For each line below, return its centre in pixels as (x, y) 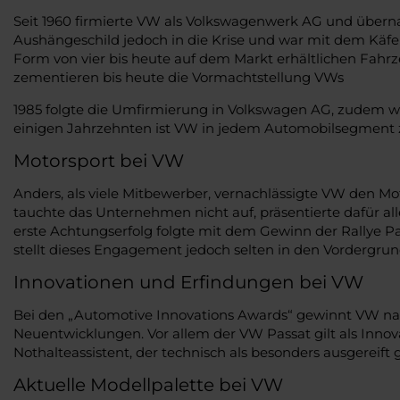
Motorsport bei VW (99, 160)
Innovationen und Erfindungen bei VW (188, 282)
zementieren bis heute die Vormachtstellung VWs (179, 77)
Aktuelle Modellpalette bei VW (148, 384)
